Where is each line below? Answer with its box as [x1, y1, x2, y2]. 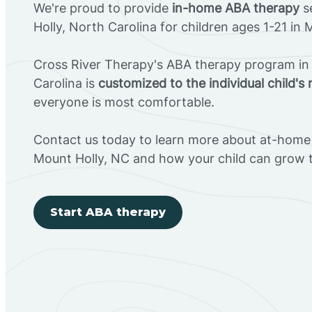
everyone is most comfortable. [33, 94, 214, 109]
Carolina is [33, 75, 98, 91]
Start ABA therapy [50, 205, 166, 219]
